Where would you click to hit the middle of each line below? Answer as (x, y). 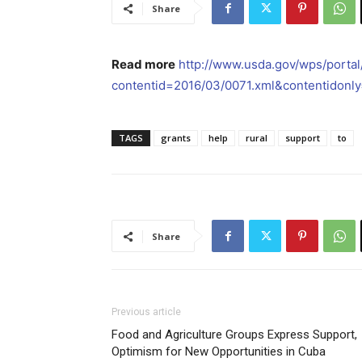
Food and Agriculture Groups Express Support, (234, 335)
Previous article (146, 312)
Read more (143, 64)
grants (176, 138)
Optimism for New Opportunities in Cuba (219, 351)
